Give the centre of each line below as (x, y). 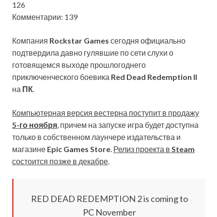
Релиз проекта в (142, 149)
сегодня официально (147, 40)
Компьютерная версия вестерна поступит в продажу (106, 112)
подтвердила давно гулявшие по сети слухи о (93, 52)
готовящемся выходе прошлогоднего (79, 64)
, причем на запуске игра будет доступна (128, 124)
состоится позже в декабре (60, 161)
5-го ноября (35, 124)
